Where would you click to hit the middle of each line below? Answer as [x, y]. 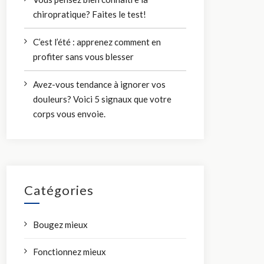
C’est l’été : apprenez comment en [97, 42]
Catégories [59, 190]
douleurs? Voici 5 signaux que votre [103, 99]
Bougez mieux [61, 224]
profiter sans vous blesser [84, 56]
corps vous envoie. [70, 113]
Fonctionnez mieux [70, 251]
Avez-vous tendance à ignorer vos [100, 84]
